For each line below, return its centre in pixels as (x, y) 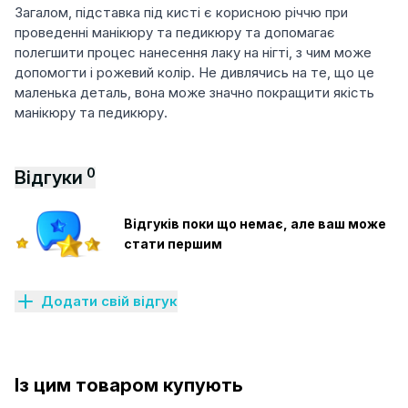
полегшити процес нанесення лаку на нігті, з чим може (193, 52)
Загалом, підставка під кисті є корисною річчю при (181, 12)
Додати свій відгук (109, 301)
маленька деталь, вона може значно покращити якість (194, 92)
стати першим (173, 244)
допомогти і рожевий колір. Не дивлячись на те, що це (194, 72)
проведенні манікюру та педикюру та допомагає (175, 32)
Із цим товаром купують (129, 385)
